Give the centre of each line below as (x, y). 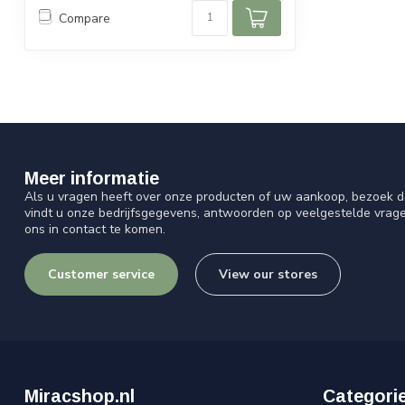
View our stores (268, 275)
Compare (85, 18)
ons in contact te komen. (95, 230)
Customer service (101, 275)
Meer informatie (92, 179)
